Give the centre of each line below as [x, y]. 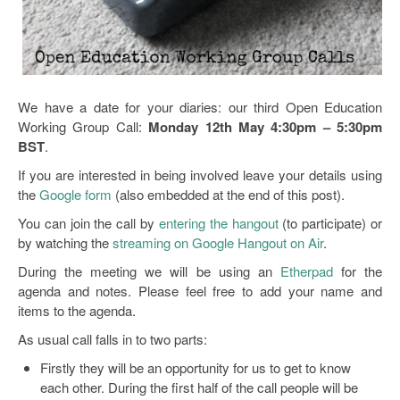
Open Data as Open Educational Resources [175, 11]
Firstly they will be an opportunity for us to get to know [196, 367]
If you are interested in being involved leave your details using [200, 174]
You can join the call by [88, 222]
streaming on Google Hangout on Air [218, 242]
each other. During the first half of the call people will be [199, 387]
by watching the [65, 242]
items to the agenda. [77, 310]
